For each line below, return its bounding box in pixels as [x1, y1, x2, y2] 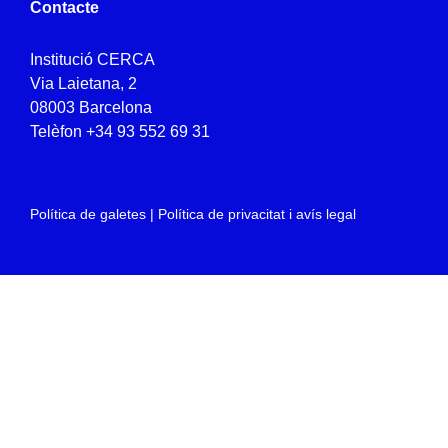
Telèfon [30, 123, 86, 140]
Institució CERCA [30, 51, 155, 68]
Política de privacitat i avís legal [158, 206, 356, 222]
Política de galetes [30, 206, 146, 222]
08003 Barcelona [30, 99, 152, 116]
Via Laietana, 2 [30, 75, 137, 92]
